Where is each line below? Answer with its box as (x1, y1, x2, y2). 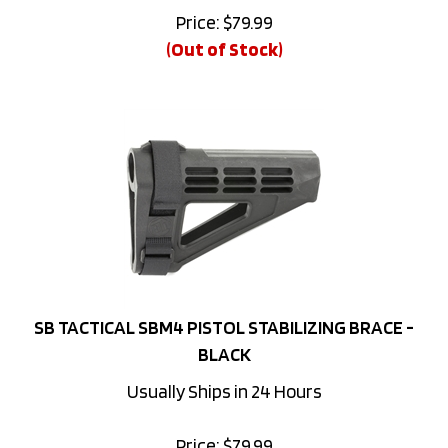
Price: (175, 407, 220, 430)
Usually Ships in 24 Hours (126, 353, 322, 376)
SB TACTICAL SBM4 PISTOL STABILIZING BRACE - (34, 289, 414, 312)
